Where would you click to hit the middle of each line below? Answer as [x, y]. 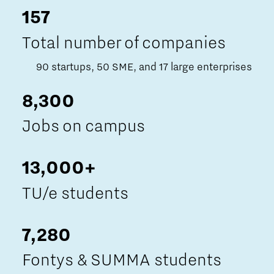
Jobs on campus [83, 126]
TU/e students [75, 193]
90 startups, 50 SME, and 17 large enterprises [144, 67]
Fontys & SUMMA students [122, 260]
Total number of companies [124, 43]
